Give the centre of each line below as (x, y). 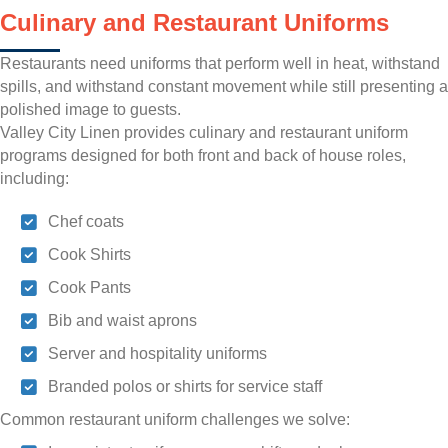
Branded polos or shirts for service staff (185, 387)
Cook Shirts (89, 255)
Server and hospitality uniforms (157, 354)
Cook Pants (89, 288)
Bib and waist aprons (122, 321)
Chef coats (86, 222)
